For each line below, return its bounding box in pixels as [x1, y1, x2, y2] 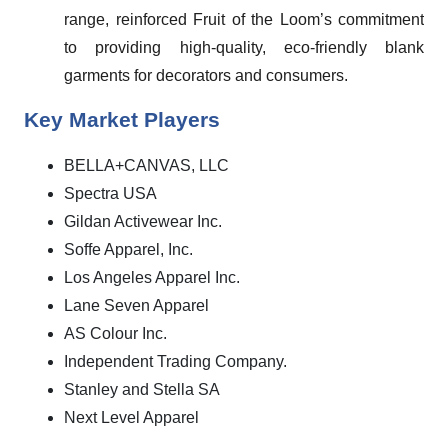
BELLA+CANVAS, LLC [64, 157, 229, 174]
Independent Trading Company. [64, 353, 287, 370]
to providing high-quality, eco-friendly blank [64, 39, 424, 56]
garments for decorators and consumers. [64, 67, 348, 84]
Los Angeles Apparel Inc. [64, 269, 240, 286]
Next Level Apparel [64, 409, 199, 426]
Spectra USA [64, 185, 157, 202]
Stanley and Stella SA [64, 381, 220, 398]
